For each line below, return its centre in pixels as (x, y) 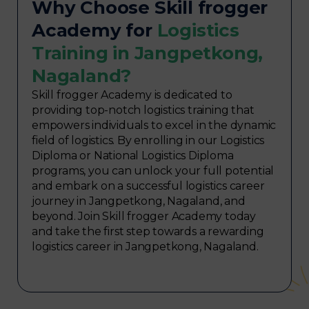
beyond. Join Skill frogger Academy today (144, 216)
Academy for (94, 30)
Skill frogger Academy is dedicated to (132, 94)
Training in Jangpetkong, (148, 53)
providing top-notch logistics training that (143, 110)
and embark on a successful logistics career (148, 186)
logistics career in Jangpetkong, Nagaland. (145, 246)
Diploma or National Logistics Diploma (133, 155)
